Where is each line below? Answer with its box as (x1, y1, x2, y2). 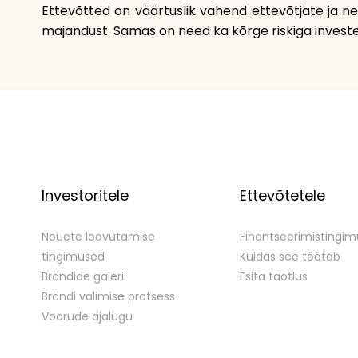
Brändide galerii (42, 268, 126, 284)
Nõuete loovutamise (42, 229, 155, 245)
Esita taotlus (240, 268, 308, 284)
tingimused (42, 249, 105, 265)
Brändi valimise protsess (42, 288, 175, 304)
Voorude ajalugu (42, 308, 133, 324)
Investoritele (42, 185, 129, 205)
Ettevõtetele (240, 185, 325, 205)
